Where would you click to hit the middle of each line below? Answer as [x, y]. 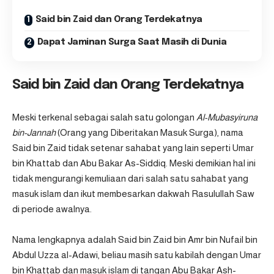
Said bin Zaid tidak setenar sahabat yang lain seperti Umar [133, 147]
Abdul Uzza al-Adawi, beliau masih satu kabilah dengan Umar [137, 255]
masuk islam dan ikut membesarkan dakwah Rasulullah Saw [133, 193]
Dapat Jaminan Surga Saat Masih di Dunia [131, 42]
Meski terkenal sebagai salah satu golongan [104, 117]
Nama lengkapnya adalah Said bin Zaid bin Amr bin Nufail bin [135, 240]
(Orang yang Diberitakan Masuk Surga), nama [150, 132]
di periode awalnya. [52, 209]
